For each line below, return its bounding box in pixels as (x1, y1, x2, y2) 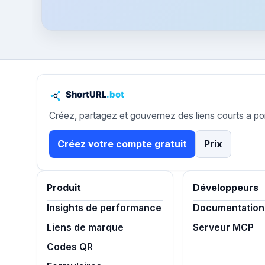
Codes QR (47, 241, 93, 253)
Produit (47, 182, 81, 193)
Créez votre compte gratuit (57, 138, 187, 150)
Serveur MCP (193, 222, 254, 233)
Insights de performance (47, 202, 161, 214)
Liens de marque (47, 222, 124, 233)
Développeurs (193, 182, 259, 193)
